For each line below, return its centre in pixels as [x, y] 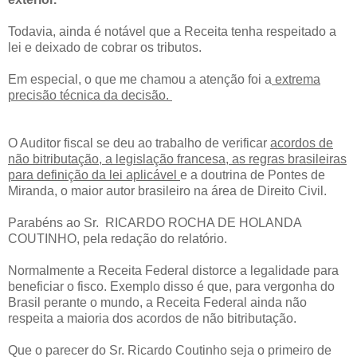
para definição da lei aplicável [94, 175]
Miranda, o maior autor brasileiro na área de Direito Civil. [167, 190]
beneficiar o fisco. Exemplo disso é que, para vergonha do [171, 286]
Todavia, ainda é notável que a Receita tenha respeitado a [172, 31]
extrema [296, 79]
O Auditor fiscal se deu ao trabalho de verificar [139, 143]
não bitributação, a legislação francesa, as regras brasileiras [177, 159]
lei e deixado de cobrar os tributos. [105, 47]
